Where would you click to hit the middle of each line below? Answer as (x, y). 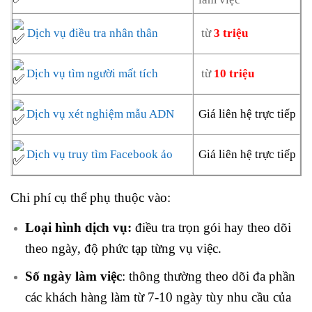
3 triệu (231, 33)
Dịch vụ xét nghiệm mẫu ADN (100, 114)
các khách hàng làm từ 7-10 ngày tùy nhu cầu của (158, 297)
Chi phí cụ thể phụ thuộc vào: (91, 198)
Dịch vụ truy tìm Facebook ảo (100, 155)
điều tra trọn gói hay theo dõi (213, 228)
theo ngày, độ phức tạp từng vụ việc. (123, 249)
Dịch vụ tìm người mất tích (92, 74)
